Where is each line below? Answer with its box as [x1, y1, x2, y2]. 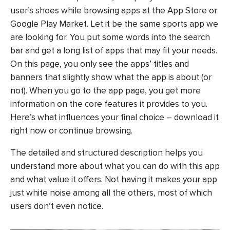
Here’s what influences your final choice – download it [10, 112, 219, 123]
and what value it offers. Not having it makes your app [10, 174, 217, 185]
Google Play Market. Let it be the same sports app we [10, 18, 218, 30]
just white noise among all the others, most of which [10, 187, 212, 198]
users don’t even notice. [10, 200, 103, 212]
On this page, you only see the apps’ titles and [10, 59, 189, 70]
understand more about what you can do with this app [10, 160, 220, 171]
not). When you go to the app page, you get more [10, 85, 201, 97]
